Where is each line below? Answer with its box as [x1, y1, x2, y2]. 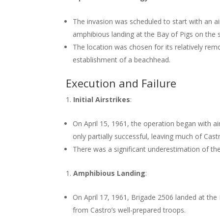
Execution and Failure [66, 76, 177, 90]
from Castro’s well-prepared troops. [73, 205, 186, 215]
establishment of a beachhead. [73, 55, 171, 64]
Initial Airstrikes [73, 95, 131, 104]
